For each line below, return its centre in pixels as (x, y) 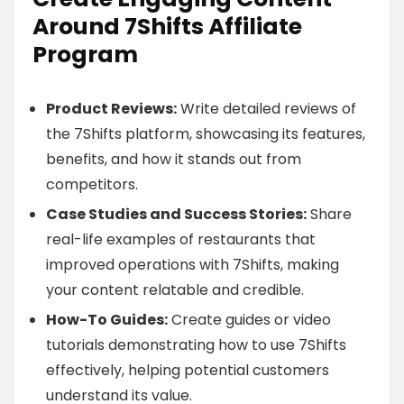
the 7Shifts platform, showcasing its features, (206, 134)
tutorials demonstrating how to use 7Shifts (196, 345)
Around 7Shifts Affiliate (167, 27)
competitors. (92, 184)
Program (85, 55)
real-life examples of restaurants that (181, 239)
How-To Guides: (107, 320)
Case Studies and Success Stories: (176, 214)
